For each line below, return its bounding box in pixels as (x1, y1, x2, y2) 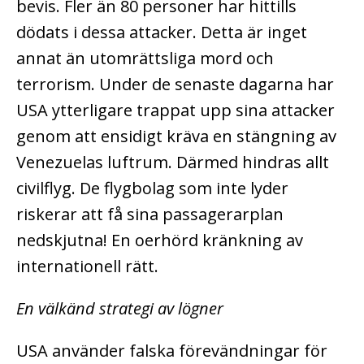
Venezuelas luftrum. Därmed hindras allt (16, 150, 329, 173)
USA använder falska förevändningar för (16, 339, 327, 362)
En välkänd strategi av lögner (16, 297, 223, 319)
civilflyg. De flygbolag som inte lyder (16, 176, 288, 199)
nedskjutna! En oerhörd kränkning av (16, 228, 303, 251)
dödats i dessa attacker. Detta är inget (16, 20, 307, 43)
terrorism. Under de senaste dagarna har (16, 72, 334, 95)
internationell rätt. (16, 254, 162, 277)
